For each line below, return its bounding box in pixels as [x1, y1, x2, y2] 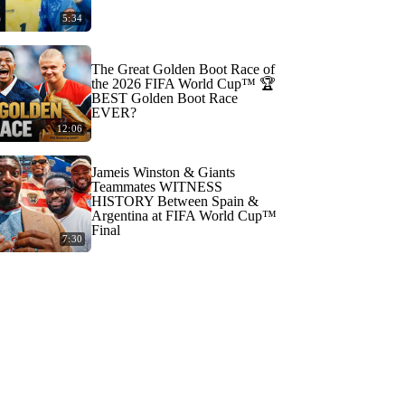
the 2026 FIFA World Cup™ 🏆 [91, 76, 276, 91]
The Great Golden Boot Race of [91, 61, 275, 77]
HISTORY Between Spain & [91, 193, 259, 209]
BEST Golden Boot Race [91, 90, 238, 106]
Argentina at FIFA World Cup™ [91, 208, 277, 223]
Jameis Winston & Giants [91, 165, 235, 180]
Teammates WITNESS [91, 179, 222, 194]
